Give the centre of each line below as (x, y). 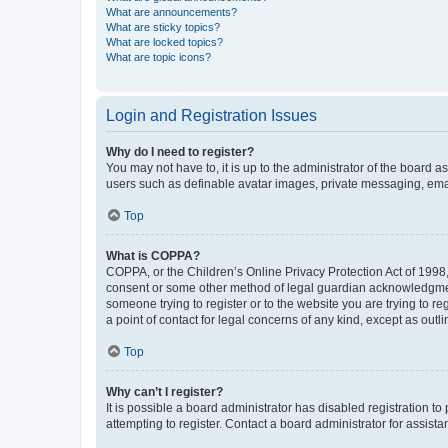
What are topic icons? (158, 56)
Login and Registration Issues (211, 115)
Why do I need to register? (180, 151)
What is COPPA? (153, 255)
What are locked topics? (164, 41)
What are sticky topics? (163, 26)
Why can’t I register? (164, 391)
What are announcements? (171, 11)
